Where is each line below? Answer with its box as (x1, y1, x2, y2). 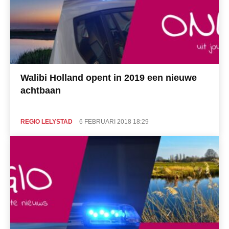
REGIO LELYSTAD (20, 118, 73, 126)
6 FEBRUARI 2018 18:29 (79, 118, 149, 126)
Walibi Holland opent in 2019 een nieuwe (20, 73, 197, 83)
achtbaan (20, 85, 61, 96)
